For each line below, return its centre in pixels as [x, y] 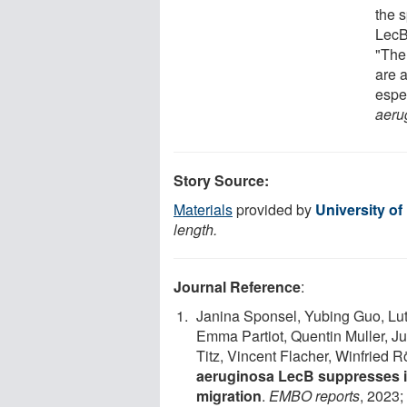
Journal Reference [237, 286]
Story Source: [221, 180]
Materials [203, 209]
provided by [274, 209]
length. [195, 229]
